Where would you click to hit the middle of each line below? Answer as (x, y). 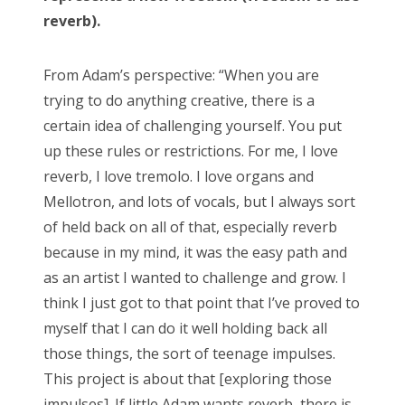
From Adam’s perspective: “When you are (181, 75)
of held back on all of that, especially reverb (190, 226)
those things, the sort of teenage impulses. (189, 353)
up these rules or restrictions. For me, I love (191, 151)
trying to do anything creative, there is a (179, 100)
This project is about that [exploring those (188, 378)
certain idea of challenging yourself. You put (193, 125)
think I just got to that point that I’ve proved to (202, 302)
